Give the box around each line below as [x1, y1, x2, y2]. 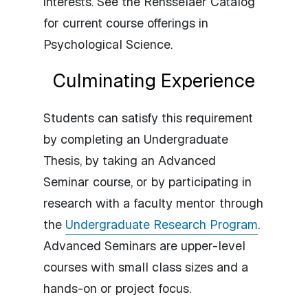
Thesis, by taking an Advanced [43, 152, 216, 168]
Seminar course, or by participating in [43, 173, 252, 190]
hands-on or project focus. [43, 280, 191, 296]
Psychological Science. [43, 36, 173, 52]
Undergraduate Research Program [65, 216, 258, 232]
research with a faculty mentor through [43, 195, 263, 211]
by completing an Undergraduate [43, 131, 228, 147]
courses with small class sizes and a [43, 258, 248, 275]
